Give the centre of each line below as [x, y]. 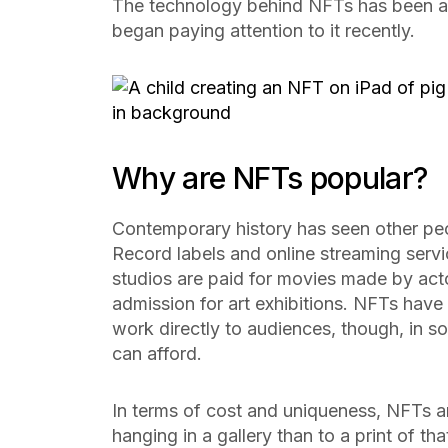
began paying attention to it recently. [266, 30]
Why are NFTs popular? [270, 178]
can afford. [159, 353]
